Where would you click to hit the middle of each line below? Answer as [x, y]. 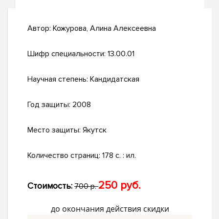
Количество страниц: [65, 156]
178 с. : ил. [119, 156]
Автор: [40, 29]
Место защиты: [55, 130]
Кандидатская [115, 79]
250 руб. [119, 186]
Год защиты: [50, 105]
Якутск [95, 130]
